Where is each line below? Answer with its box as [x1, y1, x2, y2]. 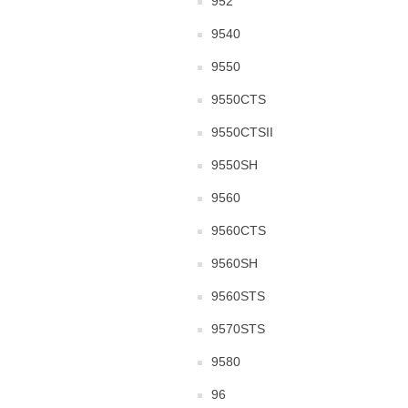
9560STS [211, 289, 265, 303]
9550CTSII [211, 125, 273, 139]
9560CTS [211, 223, 266, 238]
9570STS [211, 321, 265, 336]
